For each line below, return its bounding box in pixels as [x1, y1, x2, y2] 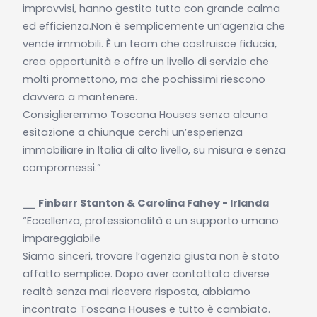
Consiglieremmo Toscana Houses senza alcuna [22, 107, 268, 122]
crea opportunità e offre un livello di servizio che [22, 54, 269, 69]
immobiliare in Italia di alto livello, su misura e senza [22, 142, 286, 157]
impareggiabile [22, 231, 100, 246]
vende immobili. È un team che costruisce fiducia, [22, 36, 277, 51]
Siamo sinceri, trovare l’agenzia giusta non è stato [22, 248, 279, 263]
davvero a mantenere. [22, 89, 137, 104]
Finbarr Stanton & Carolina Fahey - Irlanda [38, 195, 269, 210]
